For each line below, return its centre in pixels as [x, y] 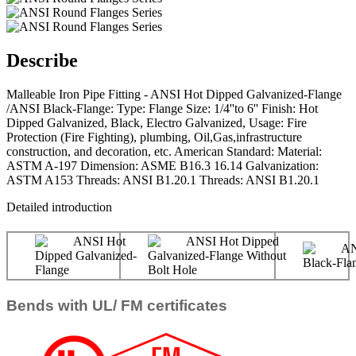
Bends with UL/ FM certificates [117, 306]
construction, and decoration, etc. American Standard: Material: [164, 151]
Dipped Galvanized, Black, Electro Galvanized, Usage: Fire [157, 122]
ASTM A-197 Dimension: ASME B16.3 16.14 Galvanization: [163, 165]
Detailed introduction [59, 207]
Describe [42, 60]
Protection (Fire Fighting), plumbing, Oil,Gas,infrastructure [154, 137]
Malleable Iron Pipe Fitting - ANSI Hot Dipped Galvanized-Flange [174, 94]
